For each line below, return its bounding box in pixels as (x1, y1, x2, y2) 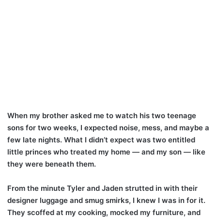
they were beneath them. (7, 159, 96, 169)
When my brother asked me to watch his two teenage (7, 110, 196, 120)
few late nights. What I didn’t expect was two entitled (7, 135, 195, 144)
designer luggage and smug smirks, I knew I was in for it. (7, 195, 205, 205)
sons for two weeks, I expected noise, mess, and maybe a (7, 123, 209, 132)
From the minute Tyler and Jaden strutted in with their (7, 183, 198, 193)
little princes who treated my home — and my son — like (7, 147, 205, 156)
